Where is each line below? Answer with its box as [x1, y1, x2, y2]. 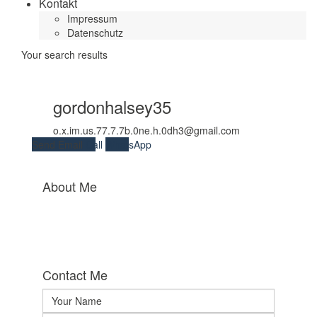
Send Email [32, 137, 86, 151]
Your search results [21, 47, 108, 62]
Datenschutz [67, 25, 123, 40]
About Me [42, 177, 97, 195]
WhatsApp [105, 137, 151, 151]
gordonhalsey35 [53, 94, 171, 119]
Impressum [67, 11, 117, 25]
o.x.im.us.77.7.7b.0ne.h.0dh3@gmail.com [53, 123, 240, 137]
